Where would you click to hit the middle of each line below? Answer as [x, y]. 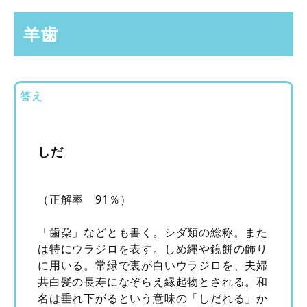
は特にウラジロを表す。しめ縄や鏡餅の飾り [153, 249]
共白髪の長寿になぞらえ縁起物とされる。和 [153, 282]
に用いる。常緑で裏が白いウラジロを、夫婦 [153, 266]
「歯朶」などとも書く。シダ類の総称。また [153, 233]
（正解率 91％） [85, 200]
